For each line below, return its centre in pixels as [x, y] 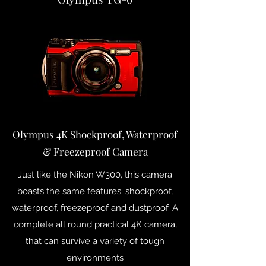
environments [95, 258]
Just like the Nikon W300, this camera [95, 175]
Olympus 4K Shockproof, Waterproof [95, 134]
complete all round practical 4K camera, [95, 224]
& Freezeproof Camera [95, 151]
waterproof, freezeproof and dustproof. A [95, 208]
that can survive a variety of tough [95, 241]
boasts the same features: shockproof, [95, 191]
